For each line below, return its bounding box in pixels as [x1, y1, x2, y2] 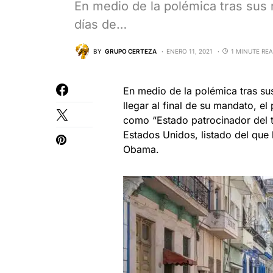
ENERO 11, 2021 [166, 47, 213, 55]
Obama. [123, 143, 159, 156]
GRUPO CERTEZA [105, 47, 157, 55]
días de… [74, 17, 127, 32]
